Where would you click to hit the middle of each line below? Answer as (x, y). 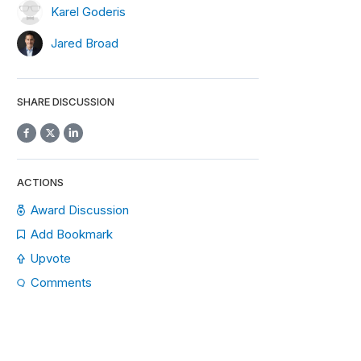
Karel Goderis (88, 11)
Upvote (50, 258)
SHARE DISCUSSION (66, 102)
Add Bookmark (71, 234)
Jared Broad (85, 43)
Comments (61, 282)
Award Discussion (80, 210)
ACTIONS (40, 182)
